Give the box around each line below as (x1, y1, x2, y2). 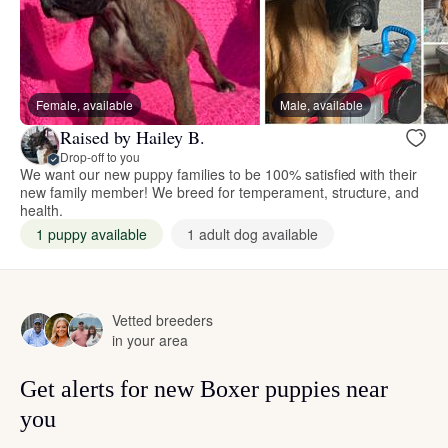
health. (20, 200, 63, 221)
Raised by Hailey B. (60, 124, 205, 149)
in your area (112, 330, 188, 351)
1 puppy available (36, 224, 147, 245)
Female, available (36, 96, 133, 114)
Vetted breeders (112, 310, 213, 331)
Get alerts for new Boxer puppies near (20, 376, 388, 403)
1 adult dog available (186, 224, 318, 245)
